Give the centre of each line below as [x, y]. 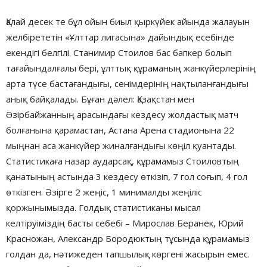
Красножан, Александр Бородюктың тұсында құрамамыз [128, 238]
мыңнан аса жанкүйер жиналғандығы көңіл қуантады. [121, 145]
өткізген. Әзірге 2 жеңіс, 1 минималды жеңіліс [104, 192]
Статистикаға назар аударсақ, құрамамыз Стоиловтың [122, 161]
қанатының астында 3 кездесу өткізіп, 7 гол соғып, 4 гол [127, 176]
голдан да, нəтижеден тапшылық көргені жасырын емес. [128, 254]
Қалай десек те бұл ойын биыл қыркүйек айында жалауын [128, 21]
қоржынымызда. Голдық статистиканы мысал [103, 207]
